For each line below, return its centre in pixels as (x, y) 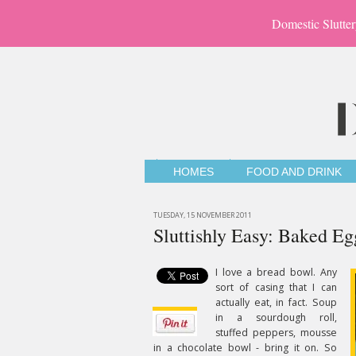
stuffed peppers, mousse (276, 333)
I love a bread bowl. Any (276, 272)
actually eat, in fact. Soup (276, 302)
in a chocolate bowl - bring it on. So (245, 348)
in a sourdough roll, (276, 317)
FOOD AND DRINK (294, 172)
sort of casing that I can (276, 287)
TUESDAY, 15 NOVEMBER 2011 (203, 215)
